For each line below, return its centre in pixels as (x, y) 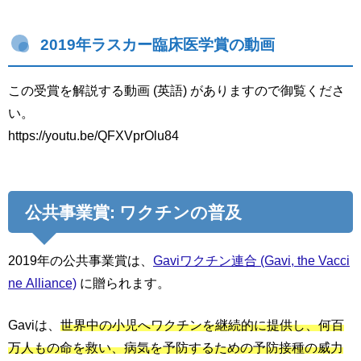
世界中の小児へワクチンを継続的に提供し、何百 (202, 324)
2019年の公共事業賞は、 (81, 260)
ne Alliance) (42, 282)
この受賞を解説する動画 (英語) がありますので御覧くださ (176, 91)
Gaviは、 (34, 324)
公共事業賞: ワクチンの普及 (133, 212)
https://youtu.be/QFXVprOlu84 (93, 136)
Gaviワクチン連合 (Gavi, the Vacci (251, 260)
